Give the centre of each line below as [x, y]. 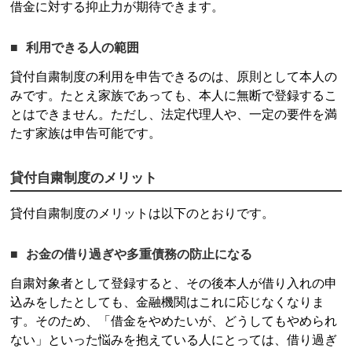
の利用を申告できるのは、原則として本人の [212, 76]
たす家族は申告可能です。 [86, 133]
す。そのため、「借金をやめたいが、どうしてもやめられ [174, 321]
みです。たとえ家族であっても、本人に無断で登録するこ [174, 95]
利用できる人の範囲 [82, 47]
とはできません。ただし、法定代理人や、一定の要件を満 [174, 114]
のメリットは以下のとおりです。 [180, 213]
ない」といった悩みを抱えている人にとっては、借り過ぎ [174, 339]
